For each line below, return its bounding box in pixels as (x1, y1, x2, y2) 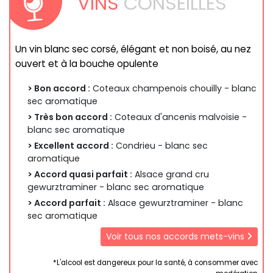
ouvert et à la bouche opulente (15, 57, 158, 70)
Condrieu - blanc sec (113, 139, 208, 152)
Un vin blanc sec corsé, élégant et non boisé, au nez (15, 42, 251, 55)
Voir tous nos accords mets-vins (106, 230, 247, 243)
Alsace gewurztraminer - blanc (105, 196, 243, 209)
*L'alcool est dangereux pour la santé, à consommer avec (53, 258, 258, 268)
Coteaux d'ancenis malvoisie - (112, 110, 247, 123)
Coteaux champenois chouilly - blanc (90, 82, 257, 94)
